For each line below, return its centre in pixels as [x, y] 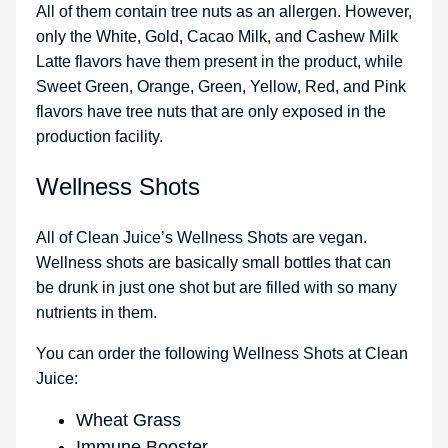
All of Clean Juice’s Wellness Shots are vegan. [201, 238]
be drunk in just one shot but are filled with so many [216, 288]
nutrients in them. [96, 313]
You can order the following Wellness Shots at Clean [222, 354]
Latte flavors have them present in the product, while [219, 62]
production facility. [99, 137]
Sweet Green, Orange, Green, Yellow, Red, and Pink [221, 87]
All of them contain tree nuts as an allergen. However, [224, 12]
